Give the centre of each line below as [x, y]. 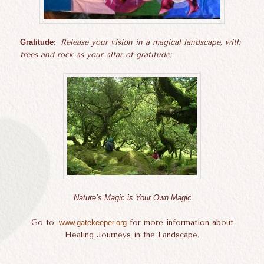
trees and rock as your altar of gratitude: [96, 54]
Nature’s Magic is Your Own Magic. [133, 198]
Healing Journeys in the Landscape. [132, 235]
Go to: [45, 223]
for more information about [180, 223]
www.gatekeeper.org [93, 223]
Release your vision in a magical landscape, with [151, 42]
